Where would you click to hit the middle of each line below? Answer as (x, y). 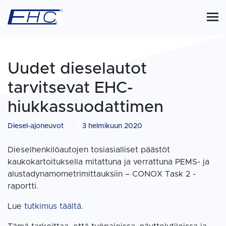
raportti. (23, 186)
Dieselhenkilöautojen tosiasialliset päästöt (89, 150)
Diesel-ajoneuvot (36, 126)
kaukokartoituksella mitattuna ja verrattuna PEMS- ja (108, 162)
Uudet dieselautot (77, 69)
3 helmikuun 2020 (112, 126)
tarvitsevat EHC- (70, 88)
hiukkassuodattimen (86, 107)
